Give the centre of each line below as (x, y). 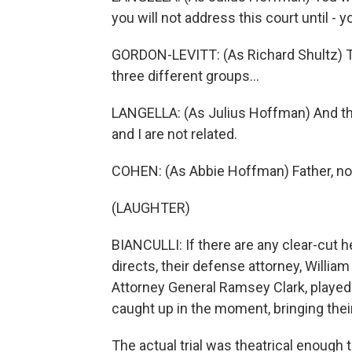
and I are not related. (174, 134)
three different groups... (185, 76)
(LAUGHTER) (151, 208)
